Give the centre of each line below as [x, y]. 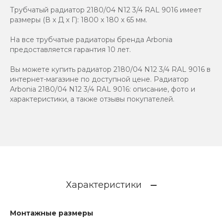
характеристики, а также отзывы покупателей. [92, 99]
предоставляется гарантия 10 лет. [70, 50]
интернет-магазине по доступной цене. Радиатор [99, 80]
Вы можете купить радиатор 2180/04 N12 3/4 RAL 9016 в [110, 70]
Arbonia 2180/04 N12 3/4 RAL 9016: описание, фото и [103, 89]
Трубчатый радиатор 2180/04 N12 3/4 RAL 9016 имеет [106, 10]
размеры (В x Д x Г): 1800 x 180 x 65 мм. [79, 20]
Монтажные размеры [52, 213]
